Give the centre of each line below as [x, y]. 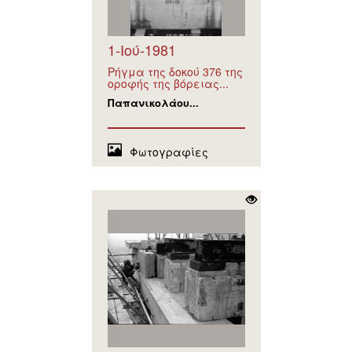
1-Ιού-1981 [141, 50]
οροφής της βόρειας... [168, 84]
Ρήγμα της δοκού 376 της [175, 72]
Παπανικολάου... [153, 103]
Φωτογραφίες [169, 152]
